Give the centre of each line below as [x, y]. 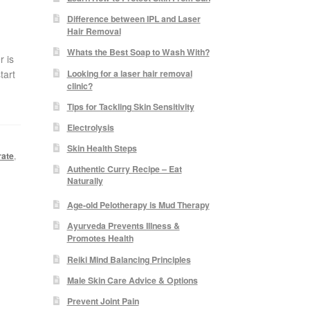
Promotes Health [100, 238]
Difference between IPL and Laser [134, 19]
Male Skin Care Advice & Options [132, 280]
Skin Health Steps [102, 148]
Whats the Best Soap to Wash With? [138, 52]
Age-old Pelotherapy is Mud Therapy [138, 205]
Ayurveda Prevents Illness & [123, 226]
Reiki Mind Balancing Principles [129, 259]
